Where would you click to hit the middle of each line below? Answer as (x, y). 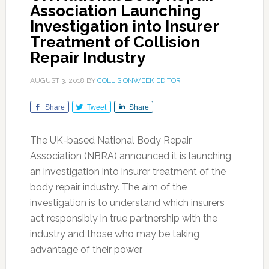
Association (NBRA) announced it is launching (130, 156)
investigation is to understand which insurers (127, 203)
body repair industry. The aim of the (108, 187)
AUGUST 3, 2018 (57, 80)
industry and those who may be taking (114, 234)
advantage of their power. (86, 249)
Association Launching (115, 11)
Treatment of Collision (115, 42)
